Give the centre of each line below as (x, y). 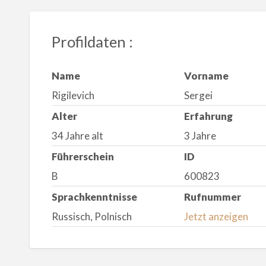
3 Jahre (200, 136)
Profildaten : (92, 41)
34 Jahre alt (77, 136)
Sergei (199, 96)
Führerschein (83, 156)
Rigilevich (73, 96)
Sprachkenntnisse (94, 197)
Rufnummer (213, 197)
